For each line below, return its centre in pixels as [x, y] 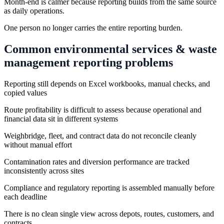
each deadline [25, 196]
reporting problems [121, 62]
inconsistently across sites [44, 170]
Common [29, 49]
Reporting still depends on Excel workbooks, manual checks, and [107, 83]
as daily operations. [34, 10]
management [37, 62]
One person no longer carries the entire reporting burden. [93, 27]
